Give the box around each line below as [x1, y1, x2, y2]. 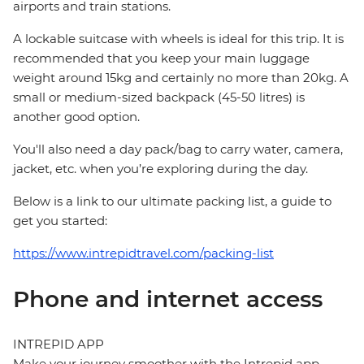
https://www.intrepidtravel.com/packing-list [13, 245, 274, 262]
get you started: [13, 213, 107, 229]
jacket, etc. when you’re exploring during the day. [13, 161, 308, 177]
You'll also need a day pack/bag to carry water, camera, [13, 141, 343, 158]
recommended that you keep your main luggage [13, 50, 310, 67]
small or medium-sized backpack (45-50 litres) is [13, 89, 305, 106]
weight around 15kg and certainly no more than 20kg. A [13, 70, 349, 86]
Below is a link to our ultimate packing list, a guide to [13, 193, 331, 210]
